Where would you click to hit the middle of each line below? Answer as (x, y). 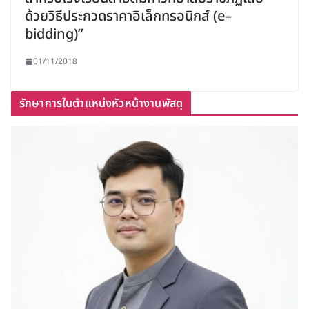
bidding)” (54, 34)
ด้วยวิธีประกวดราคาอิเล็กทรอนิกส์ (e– (128, 16)
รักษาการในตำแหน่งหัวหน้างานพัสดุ (101, 103)
